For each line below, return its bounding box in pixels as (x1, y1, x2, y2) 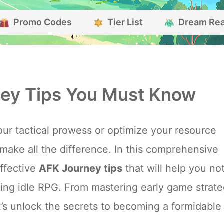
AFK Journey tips (39, 162, 122, 174)
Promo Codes (13, 17, 72, 27)
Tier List (107, 17, 143, 27)
